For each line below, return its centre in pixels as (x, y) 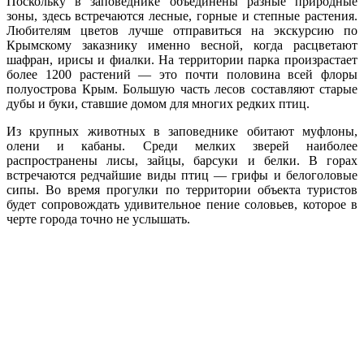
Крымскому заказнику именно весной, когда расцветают (182, 45)
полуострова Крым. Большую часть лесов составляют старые (182, 89)
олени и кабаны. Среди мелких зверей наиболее (182, 146)
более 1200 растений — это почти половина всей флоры (182, 75)
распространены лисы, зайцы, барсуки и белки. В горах (182, 161)
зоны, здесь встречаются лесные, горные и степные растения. (182, 16)
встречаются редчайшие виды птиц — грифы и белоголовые (182, 175)
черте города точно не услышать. (98, 219)
